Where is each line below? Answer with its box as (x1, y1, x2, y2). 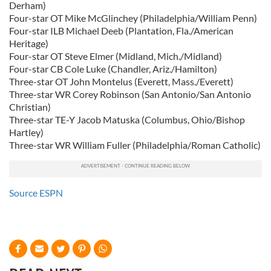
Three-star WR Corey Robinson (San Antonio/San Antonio (9, 88, 251, 100)
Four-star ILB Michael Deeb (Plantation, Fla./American (9, 25, 233, 36)
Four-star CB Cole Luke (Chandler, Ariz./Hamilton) (9, 63, 217, 74)
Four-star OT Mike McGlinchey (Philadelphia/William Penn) (9, 12, 257, 24)
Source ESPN (9, 187, 63, 198)
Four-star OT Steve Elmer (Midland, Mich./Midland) (9, 50, 222, 62)
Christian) (9, 101, 51, 113)
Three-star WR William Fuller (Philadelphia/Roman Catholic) (9, 139, 261, 151)
